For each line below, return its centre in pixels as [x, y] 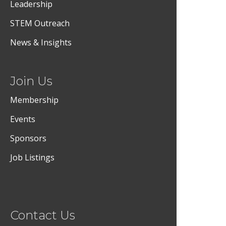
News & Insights [41, 42]
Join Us [31, 81]
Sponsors [28, 138]
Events [23, 119]
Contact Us [43, 215]
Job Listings [32, 157]
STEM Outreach [40, 23]
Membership [34, 100]
